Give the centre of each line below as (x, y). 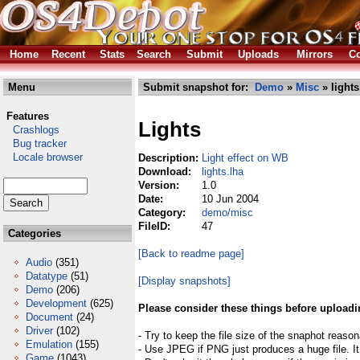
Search (154, 54)
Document (49, 317)
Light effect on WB (245, 158)
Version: (160, 185)
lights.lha (223, 172)
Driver (39, 331)
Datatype (47, 276)
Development (56, 303)
